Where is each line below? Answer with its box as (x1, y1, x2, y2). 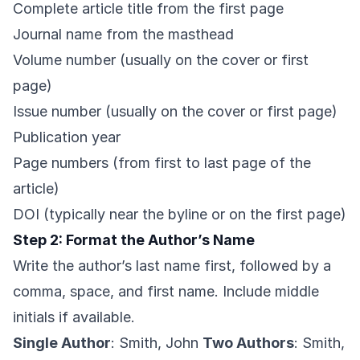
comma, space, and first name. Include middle (13, 283, 319, 301)
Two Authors (202, 334, 294, 352)
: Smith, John (111, 334, 202, 352)
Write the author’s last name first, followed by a (13, 257, 331, 275)
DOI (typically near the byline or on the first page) (13, 206, 346, 223)
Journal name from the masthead (13, 26, 234, 43)
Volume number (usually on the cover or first (13, 51, 309, 69)
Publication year (13, 129, 121, 146)
